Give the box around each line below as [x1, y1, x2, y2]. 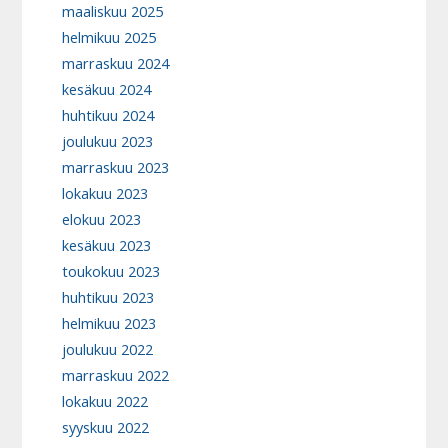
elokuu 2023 [62, 210, 142, 230]
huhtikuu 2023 [62, 288, 155, 308]
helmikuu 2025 [62, 28, 157, 48]
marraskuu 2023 [62, 158, 170, 178]
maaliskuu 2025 [62, 2, 164, 22]
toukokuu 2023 [62, 262, 161, 282]
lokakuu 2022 [62, 392, 149, 412]
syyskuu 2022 [62, 418, 150, 438]
